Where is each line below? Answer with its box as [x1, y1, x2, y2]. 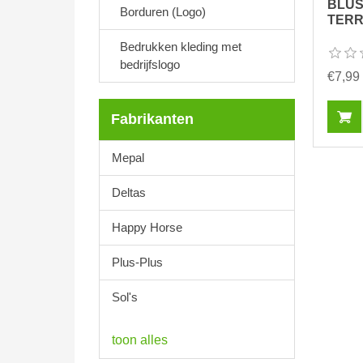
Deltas [112, 186, 146, 199]
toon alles [112, 333, 168, 347]
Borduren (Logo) [120, 5, 206, 19]
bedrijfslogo [120, 58, 180, 71]
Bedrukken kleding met [120, 40, 241, 53]
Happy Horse [112, 220, 182, 234]
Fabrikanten [111, 111, 194, 127]
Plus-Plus [112, 255, 163, 269]
